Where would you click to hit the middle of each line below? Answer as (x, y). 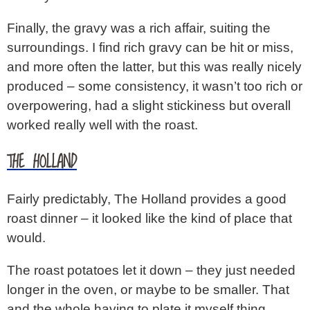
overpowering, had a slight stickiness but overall (149, 105)
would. (26, 238)
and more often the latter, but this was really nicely (154, 66)
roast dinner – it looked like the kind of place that (149, 219)
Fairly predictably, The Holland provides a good (147, 199)
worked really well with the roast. (102, 125)
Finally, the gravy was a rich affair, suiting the (139, 28)
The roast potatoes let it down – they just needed (151, 271)
